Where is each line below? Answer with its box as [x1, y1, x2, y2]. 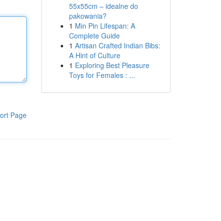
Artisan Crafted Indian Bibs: [74, 40, 160, 50]
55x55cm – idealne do [69, 1, 138, 11]
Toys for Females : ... [69, 70, 135, 80]
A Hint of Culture [69, 50, 120, 60]
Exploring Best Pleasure [74, 60, 149, 70]
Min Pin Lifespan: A [74, 21, 135, 31]
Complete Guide [69, 31, 120, 40]
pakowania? [69, 11, 107, 21]
